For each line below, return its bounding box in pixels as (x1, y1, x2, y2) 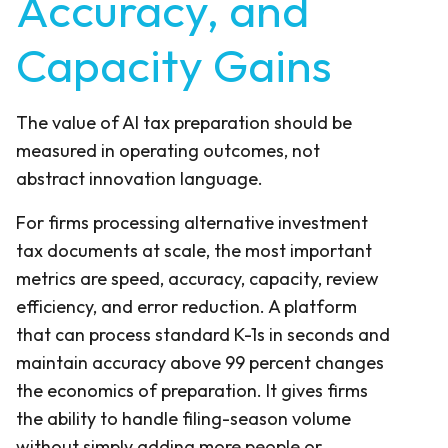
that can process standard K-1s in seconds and (16, 322, 390, 346)
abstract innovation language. (16, 166, 263, 190)
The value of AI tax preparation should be (16, 110, 352, 134)
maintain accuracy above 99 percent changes (16, 350, 384, 374)
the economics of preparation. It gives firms (16, 378, 368, 402)
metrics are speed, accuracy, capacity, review (16, 266, 379, 290)
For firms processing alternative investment (16, 210, 368, 234)
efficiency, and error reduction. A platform (16, 294, 357, 318)
